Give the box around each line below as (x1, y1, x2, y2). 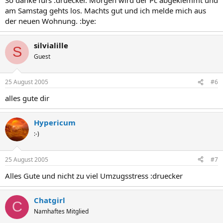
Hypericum (34, 117, 76, 127)
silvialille (34, 40, 68, 50)
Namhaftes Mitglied (34, 207, 89, 216)
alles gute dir (5, 93, 49, 103)
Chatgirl (34, 195, 65, 205)
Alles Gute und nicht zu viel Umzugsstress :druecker (5, 170, 183, 181)
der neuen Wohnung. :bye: (5, 15, 96, 26)
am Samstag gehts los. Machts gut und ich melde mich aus (5, 5, 206, 15)
